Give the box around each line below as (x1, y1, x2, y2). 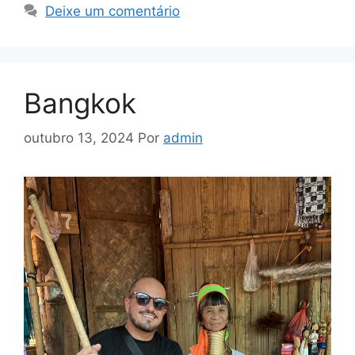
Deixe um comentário (45, 2, 181, 19)
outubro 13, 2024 (24, 130, 134, 147)
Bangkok (24, 86, 136, 120)
